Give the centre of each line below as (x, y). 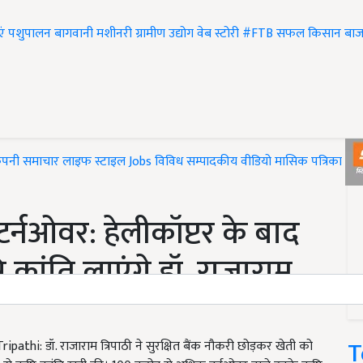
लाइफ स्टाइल (94, 162)
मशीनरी (116, 34)
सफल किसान (309, 34)
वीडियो (256, 162)
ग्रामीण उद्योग (164, 34)
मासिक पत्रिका (310, 162)
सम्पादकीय (212, 162)
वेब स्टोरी (218, 34)
